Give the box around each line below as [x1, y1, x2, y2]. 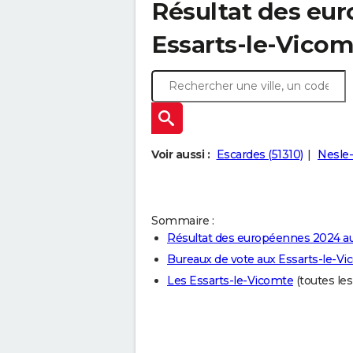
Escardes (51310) [216, 147, 303, 162]
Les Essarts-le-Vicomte [167, 273, 293, 288]
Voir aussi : [151, 147, 210, 162]
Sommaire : [151, 214, 214, 229]
